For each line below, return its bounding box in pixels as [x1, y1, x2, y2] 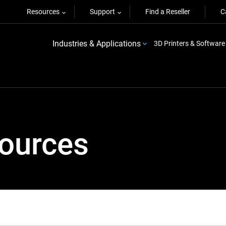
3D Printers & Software [153, 39, 225, 47]
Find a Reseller [145, 8, 190, 16]
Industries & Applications [52, 38, 141, 48]
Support [90, 8, 115, 16]
